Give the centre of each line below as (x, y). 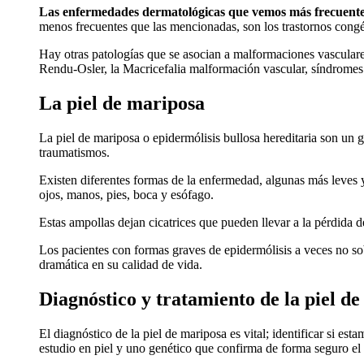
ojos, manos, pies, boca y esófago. (126, 195)
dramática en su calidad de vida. (121, 265)
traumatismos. (74, 153)
